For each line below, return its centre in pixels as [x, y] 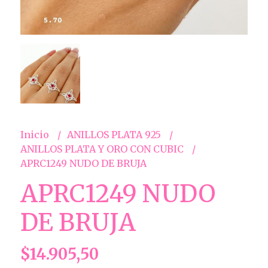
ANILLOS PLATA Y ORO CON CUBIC [103, 149]
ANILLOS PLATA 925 [115, 135]
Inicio [36, 135]
